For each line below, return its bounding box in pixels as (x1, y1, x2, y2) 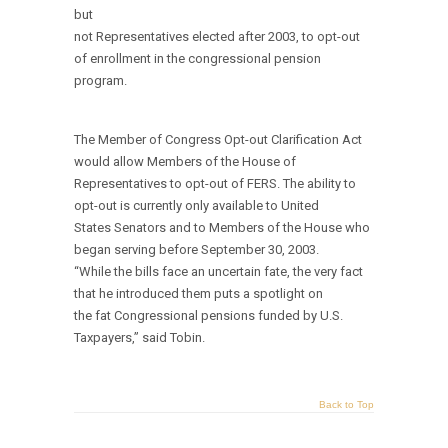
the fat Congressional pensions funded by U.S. (74, 308, 343, 323)
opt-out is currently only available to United (74, 198, 319, 213)
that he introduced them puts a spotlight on (74, 286, 323, 301)
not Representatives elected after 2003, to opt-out (74, 29, 360, 44)
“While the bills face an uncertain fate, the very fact (74, 264, 363, 279)
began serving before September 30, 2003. (74, 242, 319, 257)
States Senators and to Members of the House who (74, 220, 370, 235)
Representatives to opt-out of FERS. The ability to (74, 176, 356, 191)
